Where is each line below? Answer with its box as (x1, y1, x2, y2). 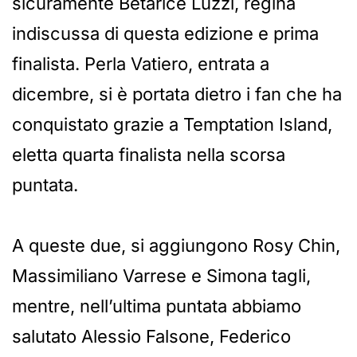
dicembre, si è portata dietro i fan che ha (12, 83, 342, 104)
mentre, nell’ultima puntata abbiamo (12, 295, 301, 316)
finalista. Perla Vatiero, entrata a (12, 53, 269, 74)
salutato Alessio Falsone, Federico (12, 325, 291, 347)
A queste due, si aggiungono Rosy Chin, (12, 234, 340, 256)
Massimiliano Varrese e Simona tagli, (12, 265, 311, 286)
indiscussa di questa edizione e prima (12, 22, 319, 44)
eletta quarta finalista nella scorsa (12, 143, 285, 165)
